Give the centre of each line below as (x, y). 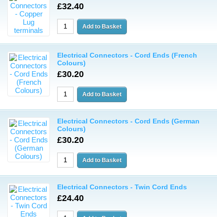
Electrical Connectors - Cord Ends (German (128, 121)
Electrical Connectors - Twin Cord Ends (122, 187)
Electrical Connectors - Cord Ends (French (127, 55)
